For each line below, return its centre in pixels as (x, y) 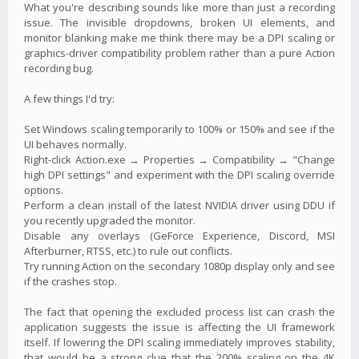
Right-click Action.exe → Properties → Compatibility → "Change (179, 159)
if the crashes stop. (71, 281)
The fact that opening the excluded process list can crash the (179, 311)
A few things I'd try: (69, 98)
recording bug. (59, 68)
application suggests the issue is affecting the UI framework (179, 327)
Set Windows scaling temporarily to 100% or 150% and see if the (179, 129)
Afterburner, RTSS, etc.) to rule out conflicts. (128, 250)
